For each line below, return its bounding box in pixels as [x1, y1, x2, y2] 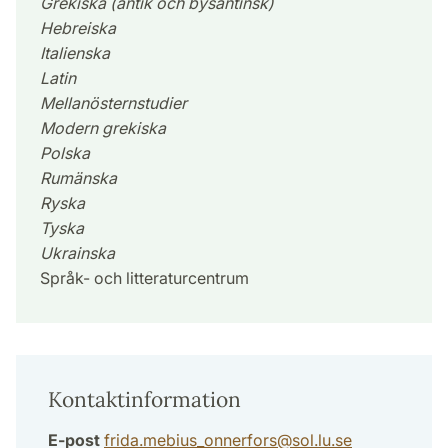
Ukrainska [40, 243, 115, 264]
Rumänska [40, 168, 117, 189]
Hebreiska [40, 18, 116, 39]
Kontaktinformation [48, 386, 241, 414]
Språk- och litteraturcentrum [40, 268, 249, 289]
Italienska [40, 43, 110, 64]
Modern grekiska [40, 118, 166, 139]
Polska [40, 143, 90, 164]
